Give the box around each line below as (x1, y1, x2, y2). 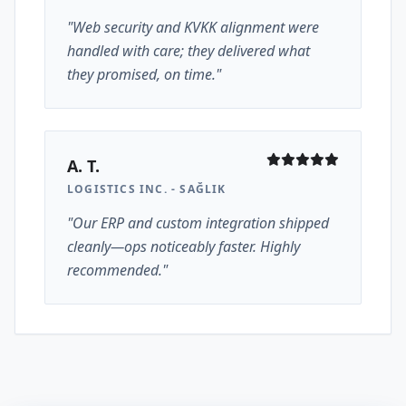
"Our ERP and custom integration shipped (67, 213, 329, 233)
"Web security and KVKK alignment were (67, 17, 319, 37)
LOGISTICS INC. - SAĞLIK (67, 181, 227, 197)
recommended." (67, 260, 168, 280)
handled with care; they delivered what (67, 41, 310, 61)
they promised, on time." (67, 64, 221, 84)
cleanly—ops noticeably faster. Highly (67, 237, 300, 256)
